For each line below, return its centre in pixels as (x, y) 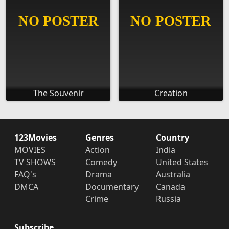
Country (173, 138)
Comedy (101, 162)
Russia (169, 199)
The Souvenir (58, 93)
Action (97, 150)
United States (182, 162)
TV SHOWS (35, 162)
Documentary (112, 187)
